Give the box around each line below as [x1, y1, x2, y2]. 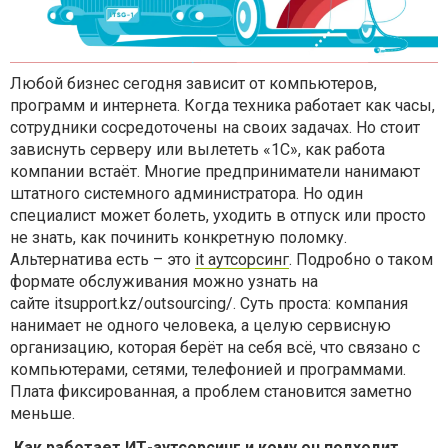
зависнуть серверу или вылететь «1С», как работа [10, 139, 385, 159]
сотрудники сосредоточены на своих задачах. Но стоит [10, 117, 420, 137]
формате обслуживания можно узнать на [10, 271, 318, 291]
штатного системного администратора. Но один [10, 183, 363, 203]
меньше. [10, 403, 75, 423]
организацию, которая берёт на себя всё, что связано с [10, 337, 420, 357]
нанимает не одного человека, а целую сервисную [10, 315, 391, 335]
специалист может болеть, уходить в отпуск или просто [10, 205, 426, 225]
